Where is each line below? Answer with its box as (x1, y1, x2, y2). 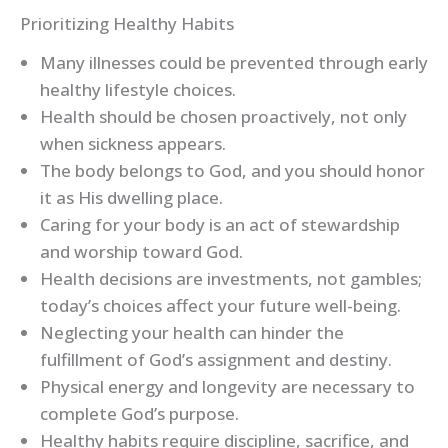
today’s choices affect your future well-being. (40, 294, 401, 318)
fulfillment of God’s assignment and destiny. (40, 348, 392, 372)
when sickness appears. (40, 132, 226, 156)
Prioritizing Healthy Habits (20, 12, 234, 36)
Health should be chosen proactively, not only (40, 105, 407, 129)
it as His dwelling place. (40, 186, 223, 210)
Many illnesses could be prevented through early (40, 51, 428, 75)
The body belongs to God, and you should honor (40, 159, 425, 183)
